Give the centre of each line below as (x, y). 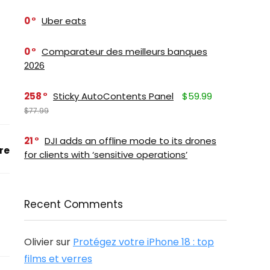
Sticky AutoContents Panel (113, 96)
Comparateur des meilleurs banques (124, 52)
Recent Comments (74, 204)
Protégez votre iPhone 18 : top (143, 242)
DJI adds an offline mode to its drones (130, 141)
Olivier (39, 242)
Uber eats (64, 21)
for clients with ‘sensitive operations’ (106, 155)
